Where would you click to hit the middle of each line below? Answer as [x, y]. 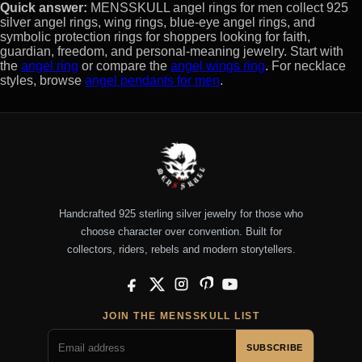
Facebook [152, 287]
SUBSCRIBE [275, 348]
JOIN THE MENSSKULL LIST [181, 316]
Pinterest [223, 287]
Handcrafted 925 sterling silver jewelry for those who [181, 214]
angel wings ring [218, 66]
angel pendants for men [152, 81]
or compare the [124, 66]
